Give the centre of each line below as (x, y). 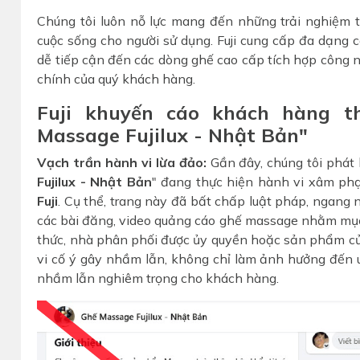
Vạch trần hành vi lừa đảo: (122, 162)
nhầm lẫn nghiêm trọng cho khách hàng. (158, 278)
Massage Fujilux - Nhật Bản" (173, 135)
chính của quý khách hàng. (117, 78)
